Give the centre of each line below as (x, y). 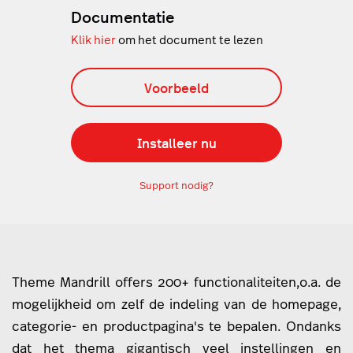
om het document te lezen (189, 40)
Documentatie (122, 17)
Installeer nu (176, 143)
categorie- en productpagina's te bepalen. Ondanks (176, 327)
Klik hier (93, 40)
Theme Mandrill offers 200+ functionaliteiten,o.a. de (176, 282)
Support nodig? (176, 186)
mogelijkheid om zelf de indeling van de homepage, (176, 305)
